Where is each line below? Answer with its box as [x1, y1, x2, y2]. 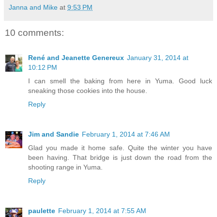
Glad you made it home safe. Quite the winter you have [28, 144, 212, 152]
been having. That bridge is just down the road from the [28, 154, 212, 162]
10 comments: [5, 28, 64, 38]
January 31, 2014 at [127, 54, 188, 62]
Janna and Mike [9, 3, 58, 12]
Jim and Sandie [28, 130, 79, 139]
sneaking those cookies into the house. [28, 87, 147, 95]
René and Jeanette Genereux [28, 54, 124, 62]
